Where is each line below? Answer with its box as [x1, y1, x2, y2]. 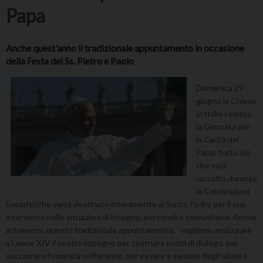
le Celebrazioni [196, 186, 249, 197]
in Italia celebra [196, 109, 251, 119]
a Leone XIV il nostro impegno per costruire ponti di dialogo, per [6, 238, 238, 248]
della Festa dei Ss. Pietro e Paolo [6, 55, 134, 67]
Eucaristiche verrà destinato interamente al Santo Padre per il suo [6, 199, 246, 210]
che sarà [196, 160, 227, 171]
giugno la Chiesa [196, 96, 256, 106]
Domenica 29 [196, 83, 244, 93]
